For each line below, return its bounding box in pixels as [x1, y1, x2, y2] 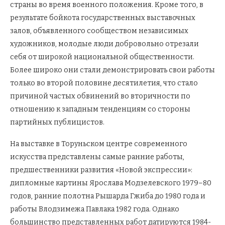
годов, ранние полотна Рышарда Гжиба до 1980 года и [10, 191, 205, 200]
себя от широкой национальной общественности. [10, 52, 194, 61]
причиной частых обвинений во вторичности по [10, 91, 190, 100]
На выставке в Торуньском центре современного [10, 139, 187, 148]
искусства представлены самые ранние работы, [10, 152, 184, 161]
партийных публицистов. [10, 118, 104, 127]
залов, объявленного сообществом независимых [10, 26, 188, 35]
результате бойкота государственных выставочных [10, 13, 195, 22]
